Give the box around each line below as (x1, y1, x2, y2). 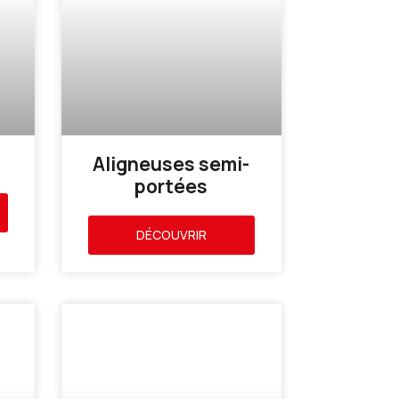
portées (134, 173, 208, 199)
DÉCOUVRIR (135, 225, 207, 243)
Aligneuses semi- (93, 151, 250, 176)
